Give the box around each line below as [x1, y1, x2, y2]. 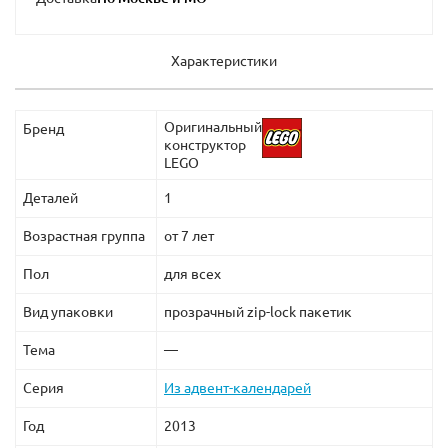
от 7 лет [164, 228, 214, 245]
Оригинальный [164, 119, 262, 136]
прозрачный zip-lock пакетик [164, 304, 352, 321]
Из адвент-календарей [164, 380, 311, 397]
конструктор [164, 137, 246, 154]
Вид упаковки [23, 304, 113, 321]
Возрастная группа [23, 228, 145, 245]
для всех [164, 266, 221, 283]
